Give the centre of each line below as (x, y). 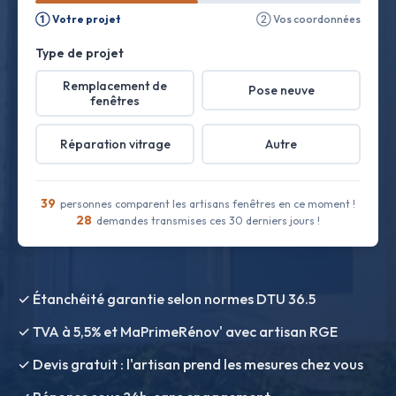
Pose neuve (281, 90)
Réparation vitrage (115, 144)
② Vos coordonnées (308, 19)
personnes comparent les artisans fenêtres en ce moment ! (206, 204)
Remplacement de (115, 85)
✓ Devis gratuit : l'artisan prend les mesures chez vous (190, 364)
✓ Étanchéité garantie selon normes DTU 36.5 (167, 299)
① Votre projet (78, 19)
